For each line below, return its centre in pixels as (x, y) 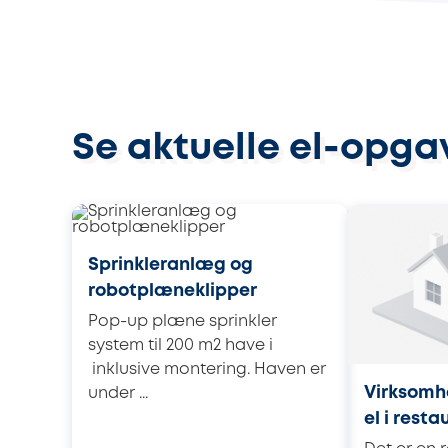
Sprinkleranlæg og (170, 264)
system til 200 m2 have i (180, 345)
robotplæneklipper (172, 290)
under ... (118, 393)
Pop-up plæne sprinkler (182, 321)
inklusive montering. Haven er (207, 369)
